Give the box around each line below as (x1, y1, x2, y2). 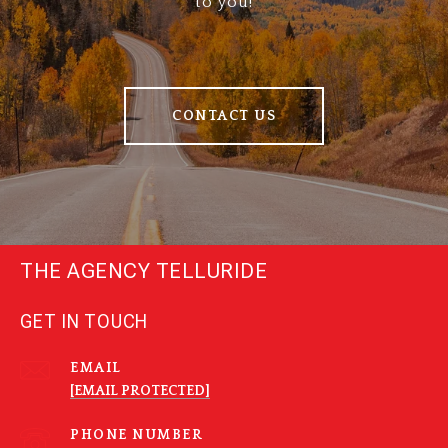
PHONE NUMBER (70, 427, 203, 444)
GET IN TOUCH (20, 311, 148, 333)
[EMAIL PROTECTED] (70, 383, 210, 400)
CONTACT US (172, 108, 276, 125)
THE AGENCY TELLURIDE (20, 259, 267, 284)
